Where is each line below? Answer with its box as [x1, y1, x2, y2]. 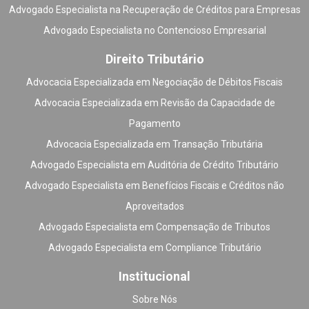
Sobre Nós [132, 294, 177, 306]
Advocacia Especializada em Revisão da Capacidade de [34, 97, 275, 109]
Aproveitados [125, 201, 184, 212]
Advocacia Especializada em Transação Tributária [46, 139, 263, 150]
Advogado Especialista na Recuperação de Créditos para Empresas [8, 4, 301, 16]
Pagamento [128, 118, 181, 130]
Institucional [119, 269, 190, 284]
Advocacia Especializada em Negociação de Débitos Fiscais [26, 77, 283, 88]
